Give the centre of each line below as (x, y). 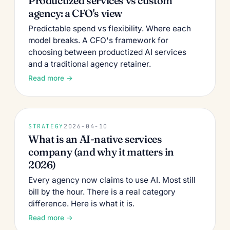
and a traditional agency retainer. (90, 64)
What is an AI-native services (95, 139)
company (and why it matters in (101, 151)
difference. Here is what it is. (81, 203)
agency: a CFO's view (75, 13)
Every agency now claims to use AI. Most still (112, 180)
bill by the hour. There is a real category (102, 191)
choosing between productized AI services (107, 52)
